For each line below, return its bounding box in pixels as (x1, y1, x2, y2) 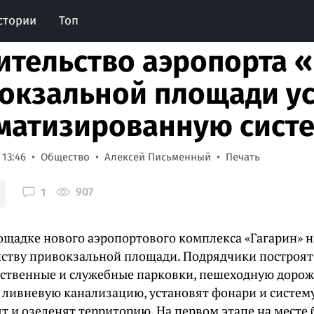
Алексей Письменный (104, 151, 211, 163)
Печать (226, 151, 260, 163)
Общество (41, 151, 90, 163)
